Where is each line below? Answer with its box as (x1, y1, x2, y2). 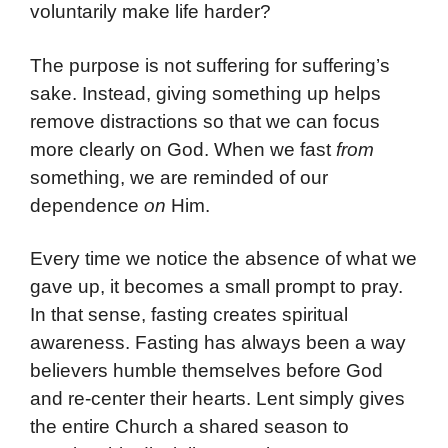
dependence (30, 194, 144, 216)
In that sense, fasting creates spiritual (30, 304, 348, 326)
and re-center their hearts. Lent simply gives (30, 388, 405, 410)
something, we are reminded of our (30, 166, 328, 188)
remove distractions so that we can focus (30, 110, 380, 132)
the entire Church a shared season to (30, 416, 349, 438)
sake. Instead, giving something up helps (30, 82, 381, 104)
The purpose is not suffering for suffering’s (30, 54, 390, 76)
